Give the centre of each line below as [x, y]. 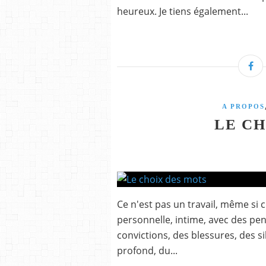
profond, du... [147, 251]
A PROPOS [243, 106]
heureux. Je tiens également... [183, 11]
